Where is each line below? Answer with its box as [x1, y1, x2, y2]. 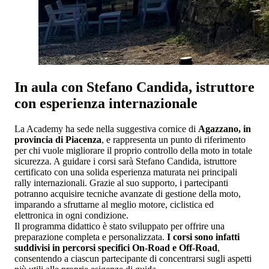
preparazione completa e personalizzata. [14, 231, 165, 242]
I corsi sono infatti [165, 231, 240, 242]
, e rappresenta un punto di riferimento [101, 134, 246, 145]
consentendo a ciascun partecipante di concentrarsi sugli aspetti [14, 253, 252, 264]
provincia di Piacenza [14, 134, 101, 145]
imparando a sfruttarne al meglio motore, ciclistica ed [14, 199, 214, 210]
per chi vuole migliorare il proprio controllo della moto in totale [14, 145, 252, 156]
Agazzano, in [198, 123, 251, 134]
